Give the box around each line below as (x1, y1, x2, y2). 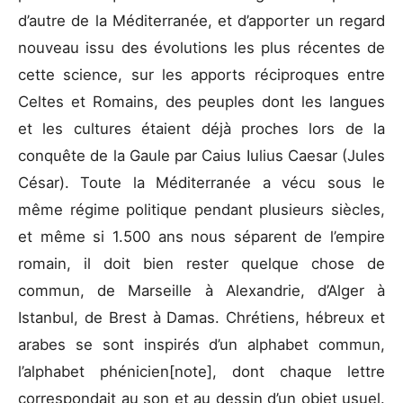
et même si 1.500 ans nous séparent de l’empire (18, 227, 385, 246)
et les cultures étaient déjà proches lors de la (18, 119, 385, 138)
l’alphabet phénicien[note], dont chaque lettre (18, 362, 385, 381)
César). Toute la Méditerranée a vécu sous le (18, 173, 385, 192)
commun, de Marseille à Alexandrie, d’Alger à (18, 281, 385, 300)
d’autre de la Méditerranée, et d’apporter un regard (18, 11, 385, 30)
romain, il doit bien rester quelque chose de (18, 254, 385, 273)
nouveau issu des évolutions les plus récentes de (18, 38, 385, 57)
